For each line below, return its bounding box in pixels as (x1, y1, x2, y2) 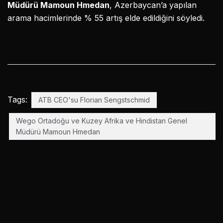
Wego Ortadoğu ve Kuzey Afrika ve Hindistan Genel (16, 116, 187, 125)
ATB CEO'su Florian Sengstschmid (38, 96, 150, 105)
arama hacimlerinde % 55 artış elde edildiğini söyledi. (7, 13, 205, 23)
